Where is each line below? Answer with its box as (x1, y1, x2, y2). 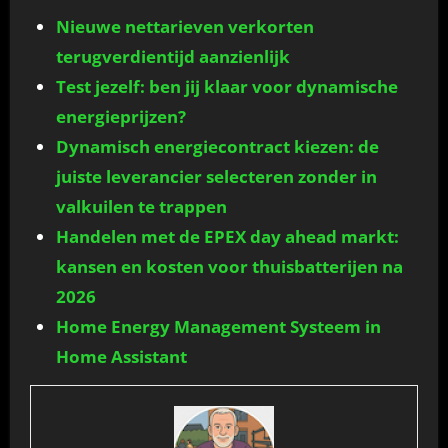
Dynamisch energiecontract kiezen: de (55, 135, 379, 159)
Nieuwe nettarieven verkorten (55, 15, 314, 39)
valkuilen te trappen (55, 195, 227, 219)
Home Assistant (55, 345, 187, 369)
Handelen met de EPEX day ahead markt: (55, 225, 399, 249)
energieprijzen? (55, 105, 186, 129)
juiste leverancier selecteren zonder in (55, 165, 377, 189)
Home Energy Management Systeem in (55, 315, 381, 339)
